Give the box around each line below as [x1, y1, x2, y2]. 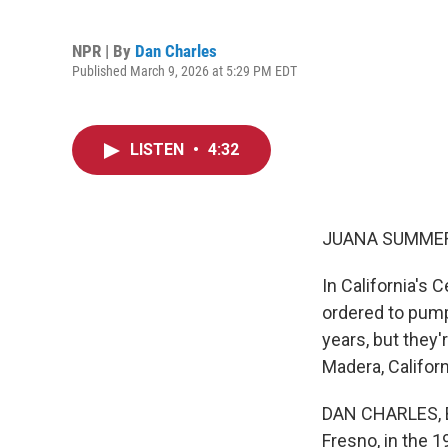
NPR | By [72, 40, 135, 61]
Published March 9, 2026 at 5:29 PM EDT [72, 62, 297, 79]
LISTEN [130, 140, 188, 159]
